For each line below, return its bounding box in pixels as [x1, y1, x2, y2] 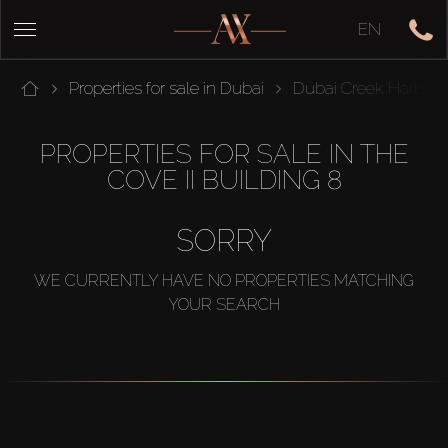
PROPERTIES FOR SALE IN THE [39, 139, 409, 169]
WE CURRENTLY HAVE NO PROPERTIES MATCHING [34, 270, 414, 290]
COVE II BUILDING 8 [106, 165, 342, 195]
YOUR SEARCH [168, 294, 280, 314]
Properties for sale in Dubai [69, 78, 265, 98]
